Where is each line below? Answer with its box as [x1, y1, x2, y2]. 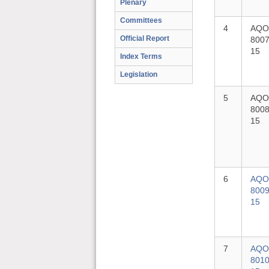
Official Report [120, 34, 169, 43]
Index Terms [120, 52, 162, 61]
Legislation [120, 70, 157, 79]
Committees [120, 16, 162, 25]
